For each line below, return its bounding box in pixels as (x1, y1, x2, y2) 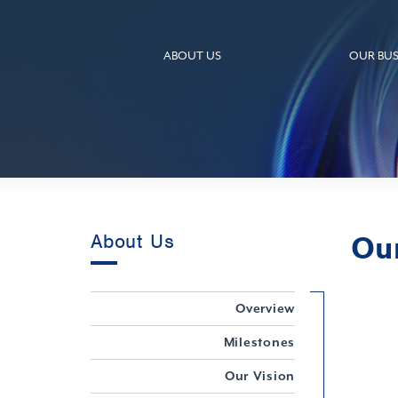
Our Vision (224, 369, 296, 383)
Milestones (223, 335, 296, 349)
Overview (235, 301, 296, 315)
